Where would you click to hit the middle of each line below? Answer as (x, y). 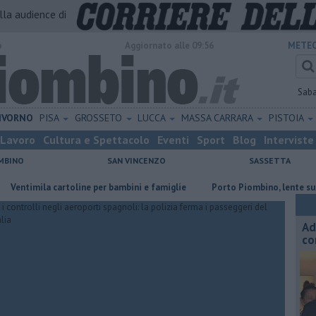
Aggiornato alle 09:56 (169, 45)
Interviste (289, 140)
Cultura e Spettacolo (96, 140)
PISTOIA (287, 118)
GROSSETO (99, 118)
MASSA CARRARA (219, 118)
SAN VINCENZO (136, 160)
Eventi (173, 140)
